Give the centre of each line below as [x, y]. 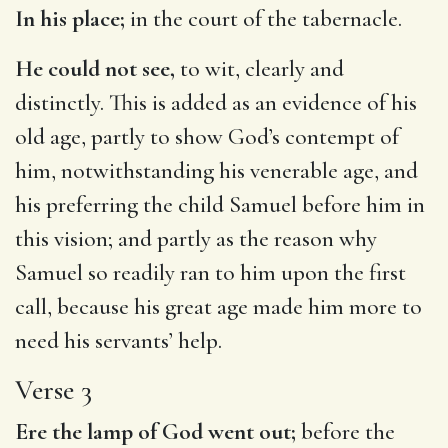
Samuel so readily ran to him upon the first [210, 272]
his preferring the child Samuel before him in [220, 204]
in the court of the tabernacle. [263, 18]
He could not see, [95, 68]
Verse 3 [53, 389]
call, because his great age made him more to [218, 306]
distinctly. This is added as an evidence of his [216, 102]
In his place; [70, 18]
